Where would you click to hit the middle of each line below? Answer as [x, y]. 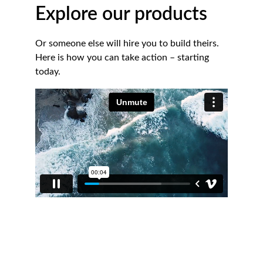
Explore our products [121, 14]
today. [48, 72]
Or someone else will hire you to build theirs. [128, 43]
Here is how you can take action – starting [123, 58]
